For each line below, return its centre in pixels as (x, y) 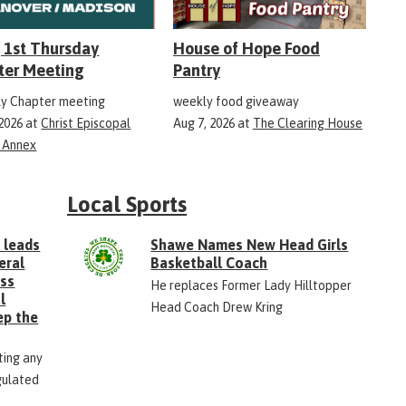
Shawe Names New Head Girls (250, 245)
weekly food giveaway (236, 102)
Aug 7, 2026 (203, 124)
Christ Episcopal (86, 124)
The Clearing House (307, 124)
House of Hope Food (246, 49)
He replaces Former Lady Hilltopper (251, 286)
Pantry (196, 71)
